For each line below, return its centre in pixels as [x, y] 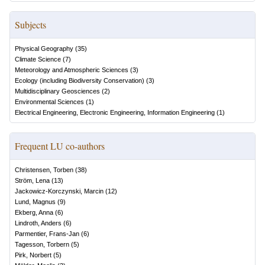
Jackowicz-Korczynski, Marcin [59, 191]
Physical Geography [44, 49]
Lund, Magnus [35, 202]
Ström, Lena [32, 181]
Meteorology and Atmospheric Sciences [72, 70]
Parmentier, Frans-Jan [47, 234]
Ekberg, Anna [34, 213]
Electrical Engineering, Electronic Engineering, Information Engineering [115, 113]
